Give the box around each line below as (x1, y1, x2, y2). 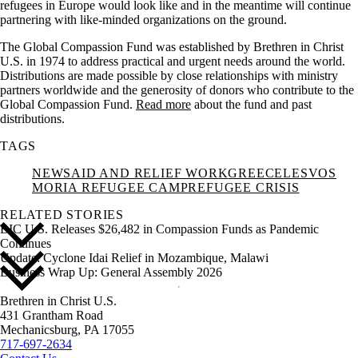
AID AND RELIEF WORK (71, 166, 229, 180)
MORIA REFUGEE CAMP (32, 181, 189, 194)
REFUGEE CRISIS (188, 181, 300, 194)
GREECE (228, 166, 284, 180)
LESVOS (283, 166, 337, 180)
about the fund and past (191, 97, 312, 111)
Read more (136, 97, 191, 111)
